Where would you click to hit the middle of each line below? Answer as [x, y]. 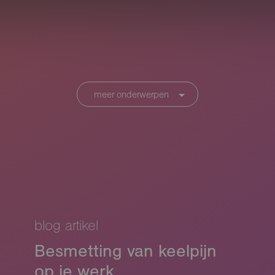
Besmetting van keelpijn [125, 251]
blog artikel [66, 226]
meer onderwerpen [131, 94]
